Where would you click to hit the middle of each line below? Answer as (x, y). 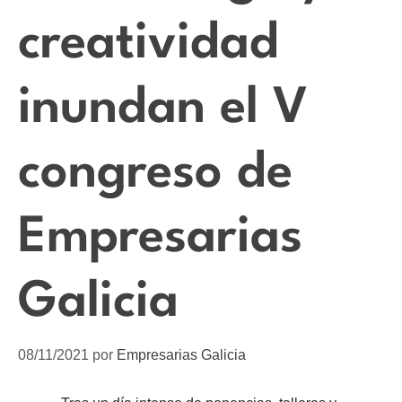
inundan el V (163, 109)
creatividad (149, 44)
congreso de (155, 173)
